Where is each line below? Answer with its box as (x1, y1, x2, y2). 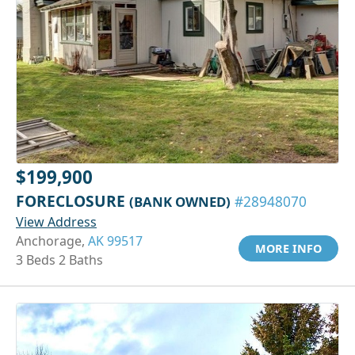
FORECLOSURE (16, 189, 129, 212)
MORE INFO (255, 240, 322, 256)
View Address (16, 212, 97, 231)
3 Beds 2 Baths (16, 250, 103, 269)
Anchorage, (16, 231, 88, 250)
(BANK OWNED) (129, 192, 231, 211)
